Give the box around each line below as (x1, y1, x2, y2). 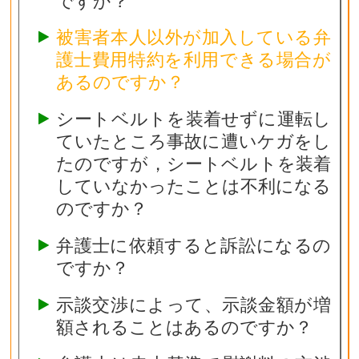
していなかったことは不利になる (55, 175, 331, 197)
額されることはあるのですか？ (55, 317, 313, 338)
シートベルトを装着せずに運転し (55, 108, 331, 130)
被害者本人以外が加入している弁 (55, 26, 331, 48)
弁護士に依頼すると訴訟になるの (55, 235, 331, 256)
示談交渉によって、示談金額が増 (55, 294, 331, 316)
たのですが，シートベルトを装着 (55, 153, 331, 175)
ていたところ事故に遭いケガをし (55, 131, 331, 152)
